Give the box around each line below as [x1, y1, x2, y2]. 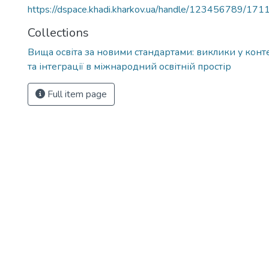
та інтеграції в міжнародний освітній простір [28, 60, 231, 73]
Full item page [45, 88, 107, 101]
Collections [28, 25, 89, 41]
